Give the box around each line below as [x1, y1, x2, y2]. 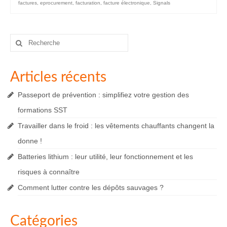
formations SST [18, 106, 67, 115]
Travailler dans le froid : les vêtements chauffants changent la [18, 122, 214, 130]
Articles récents [10, 70, 106, 85]
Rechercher [10, 34, 49, 43]
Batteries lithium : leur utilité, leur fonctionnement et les [18, 153, 193, 161]
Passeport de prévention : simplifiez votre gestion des [18, 91, 189, 99]
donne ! [18, 137, 42, 145]
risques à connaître [18, 168, 80, 176]
